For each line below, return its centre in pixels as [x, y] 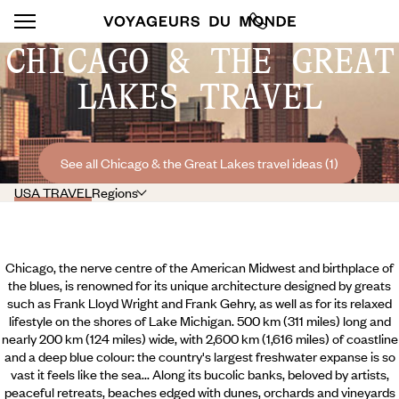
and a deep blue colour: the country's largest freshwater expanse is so [199, 356]
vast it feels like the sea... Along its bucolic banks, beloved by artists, [199, 374]
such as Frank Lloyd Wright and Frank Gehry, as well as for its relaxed [199, 303]
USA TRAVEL [53, 192]
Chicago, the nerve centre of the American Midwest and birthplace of [199, 267]
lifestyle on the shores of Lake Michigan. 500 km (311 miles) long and [199, 321]
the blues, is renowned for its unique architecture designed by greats [199, 285]
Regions [115, 192]
